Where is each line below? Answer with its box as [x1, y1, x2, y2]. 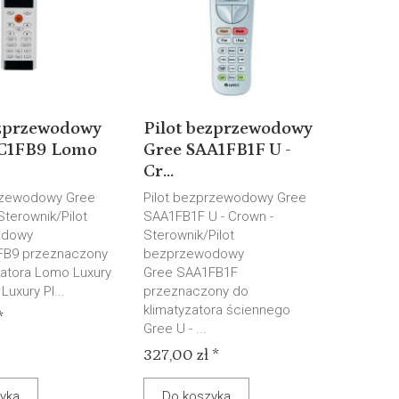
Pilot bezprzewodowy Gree [143, 190, 307, 206]
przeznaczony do [143, 283, 249, 299]
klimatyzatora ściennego [143, 302, 291, 318]
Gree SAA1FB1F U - [143, 140, 292, 159]
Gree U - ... [143, 321, 208, 337]
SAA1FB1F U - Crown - [143, 208, 274, 224]
